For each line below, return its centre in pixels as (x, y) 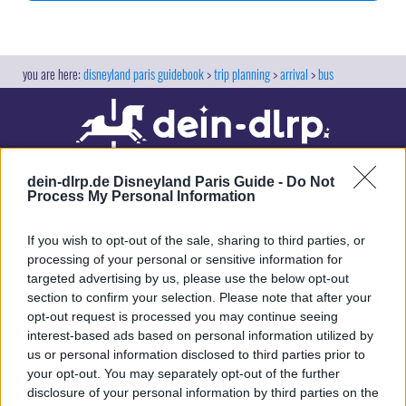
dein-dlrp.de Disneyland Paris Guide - (157, 182)
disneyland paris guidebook (144, 74)
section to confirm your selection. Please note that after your (199, 297)
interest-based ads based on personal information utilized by (200, 335)
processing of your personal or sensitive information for (185, 259)
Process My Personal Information (141, 196)
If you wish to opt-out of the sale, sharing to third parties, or (196, 240)
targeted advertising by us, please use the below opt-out (188, 278)
